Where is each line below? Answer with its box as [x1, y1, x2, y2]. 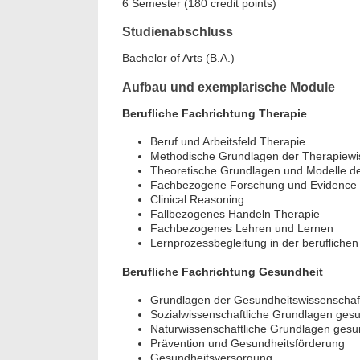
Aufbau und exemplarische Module [122, 80, 335, 95]
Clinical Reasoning [150, 192, 244, 206]
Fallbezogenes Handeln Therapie [150, 207, 320, 220]
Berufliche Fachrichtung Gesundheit [122, 265, 323, 279]
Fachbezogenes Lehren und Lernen [150, 221, 333, 235]
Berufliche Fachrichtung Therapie [122, 107, 307, 121]
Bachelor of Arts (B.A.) [122, 51, 235, 65]
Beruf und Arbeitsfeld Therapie [150, 134, 305, 148]
